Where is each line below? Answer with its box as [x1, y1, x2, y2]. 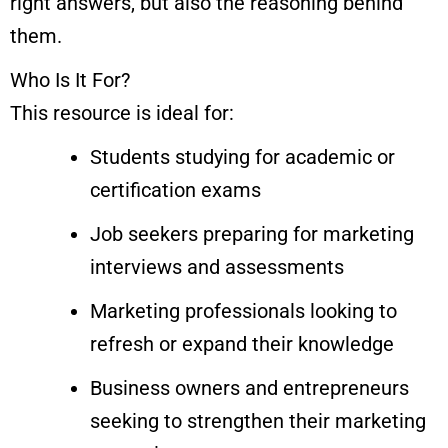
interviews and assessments [90, 255, 344, 280]
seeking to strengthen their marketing [90, 409, 426, 434]
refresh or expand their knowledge [90, 332, 394, 357]
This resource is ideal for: [10, 101, 234, 126]
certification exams [90, 178, 261, 203]
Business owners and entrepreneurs [90, 376, 409, 401]
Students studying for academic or [90, 145, 395, 170]
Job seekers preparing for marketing [90, 222, 414, 247]
